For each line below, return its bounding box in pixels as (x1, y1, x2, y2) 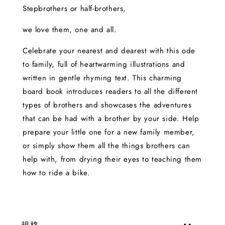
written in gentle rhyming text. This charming (23, 72, 182, 84)
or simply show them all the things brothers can (23, 140, 190, 152)
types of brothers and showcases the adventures (23, 99, 192, 111)
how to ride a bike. (23, 167, 90, 179)
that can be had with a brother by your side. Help (23, 113, 199, 125)
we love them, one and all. (23, 24, 117, 36)
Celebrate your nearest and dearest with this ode (23, 45, 195, 57)
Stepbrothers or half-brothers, (23, 3, 126, 15)
